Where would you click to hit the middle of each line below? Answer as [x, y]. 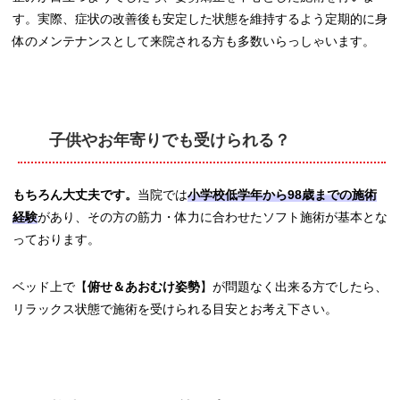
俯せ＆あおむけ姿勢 [144, 287]
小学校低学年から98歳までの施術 [282, 195]
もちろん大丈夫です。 [75, 195]
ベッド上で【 [50, 287]
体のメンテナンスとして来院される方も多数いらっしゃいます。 [194, 42]
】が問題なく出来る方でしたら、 [294, 287]
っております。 [56, 240]
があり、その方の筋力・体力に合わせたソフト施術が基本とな [212, 217]
